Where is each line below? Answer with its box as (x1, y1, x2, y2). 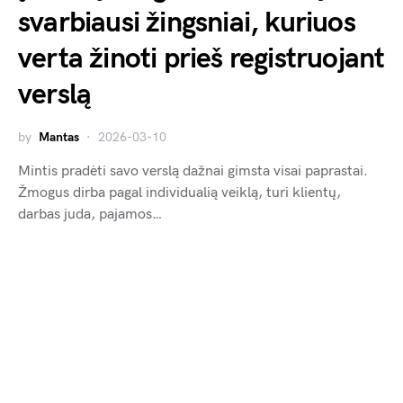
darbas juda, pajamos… (18, 206, 162, 224)
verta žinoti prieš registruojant (18, 41, 385, 77)
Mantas (39, 130, 79, 146)
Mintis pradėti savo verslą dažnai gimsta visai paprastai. (18, 163, 368, 181)
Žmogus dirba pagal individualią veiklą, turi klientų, (18, 184, 341, 202)
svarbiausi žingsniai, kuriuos (18, 5, 355, 41)
